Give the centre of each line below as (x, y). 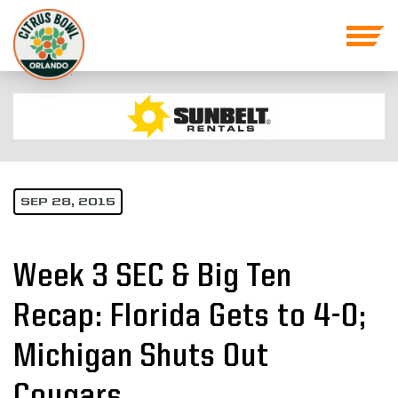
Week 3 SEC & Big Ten (153, 278)
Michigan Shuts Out (141, 358)
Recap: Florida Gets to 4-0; (190, 318)
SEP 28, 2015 (68, 203)
